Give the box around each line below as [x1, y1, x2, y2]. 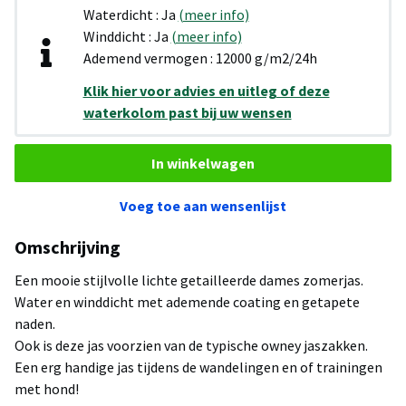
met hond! [14, 380, 79, 399]
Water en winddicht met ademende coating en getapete [14, 293, 360, 312]
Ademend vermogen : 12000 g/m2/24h [82, 49, 317, 68]
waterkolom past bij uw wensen [82, 103, 292, 122]
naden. [14, 314, 55, 333]
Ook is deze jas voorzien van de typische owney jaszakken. [14, 336, 368, 355]
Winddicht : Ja [82, 27, 171, 46]
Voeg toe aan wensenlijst [120, 197, 286, 216]
